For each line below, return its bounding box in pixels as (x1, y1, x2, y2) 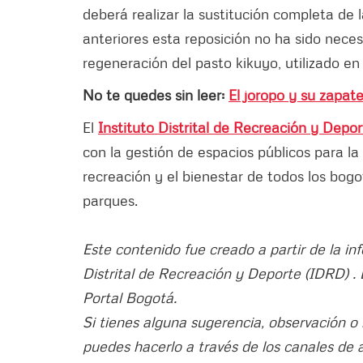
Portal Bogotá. (83, 288, 177, 306)
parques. (83, 190, 138, 209)
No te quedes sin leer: (83, 85, 228, 104)
